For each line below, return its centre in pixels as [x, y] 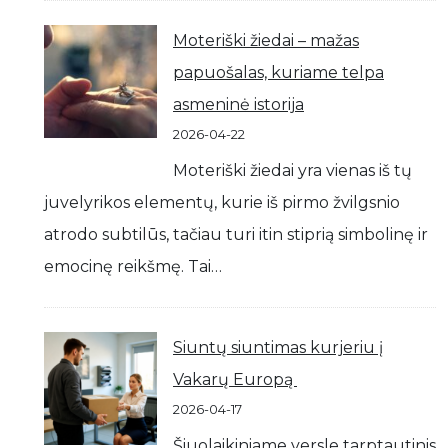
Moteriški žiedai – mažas [266, 40]
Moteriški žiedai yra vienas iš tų [292, 170]
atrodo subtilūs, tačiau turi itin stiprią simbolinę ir [236, 234]
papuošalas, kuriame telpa [278, 72]
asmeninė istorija [238, 104]
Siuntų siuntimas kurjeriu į [278, 347]
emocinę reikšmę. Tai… [133, 266]
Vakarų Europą [235, 379]
